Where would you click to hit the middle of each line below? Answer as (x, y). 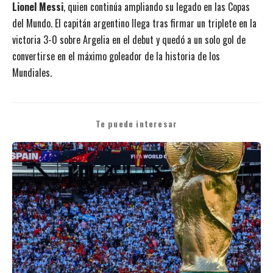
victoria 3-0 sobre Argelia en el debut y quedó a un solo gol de (129, 39)
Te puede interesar (136, 123)
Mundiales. (32, 72)
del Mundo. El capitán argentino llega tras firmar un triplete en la (134, 23)
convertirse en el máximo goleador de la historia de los (116, 56)
